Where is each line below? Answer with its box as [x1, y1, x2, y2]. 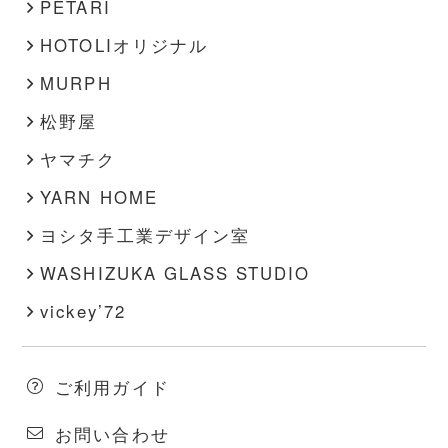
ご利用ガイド [55, 374, 170, 399]
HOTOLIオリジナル [40, 32, 208, 57]
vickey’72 [40, 298, 126, 323]
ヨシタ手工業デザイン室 [40, 222, 250, 247]
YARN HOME [40, 184, 158, 209]
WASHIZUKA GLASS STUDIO [40, 260, 310, 285]
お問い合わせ [55, 421, 170, 446]
